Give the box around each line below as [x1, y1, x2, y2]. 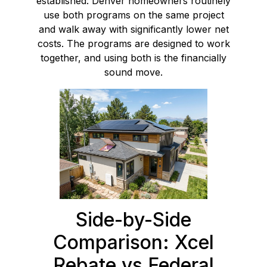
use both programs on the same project [43, 8, 224, 21]
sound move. [104, 66, 163, 78]
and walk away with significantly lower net [38, 23, 229, 35]
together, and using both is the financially [41, 51, 226, 64]
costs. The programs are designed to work [37, 37, 230, 49]
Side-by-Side [76, 207, 191, 231]
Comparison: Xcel [53, 230, 214, 254]
